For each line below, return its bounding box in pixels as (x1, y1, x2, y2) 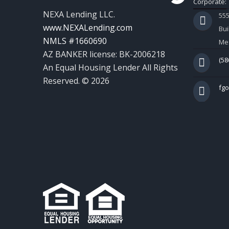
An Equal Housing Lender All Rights (42, 62, 178, 74)
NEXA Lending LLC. (42, 9, 115, 20)
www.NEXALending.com (42, 22, 132, 34)
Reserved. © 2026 (42, 75, 109, 87)
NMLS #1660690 (42, 35, 107, 47)
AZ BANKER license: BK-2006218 (42, 49, 165, 60)
